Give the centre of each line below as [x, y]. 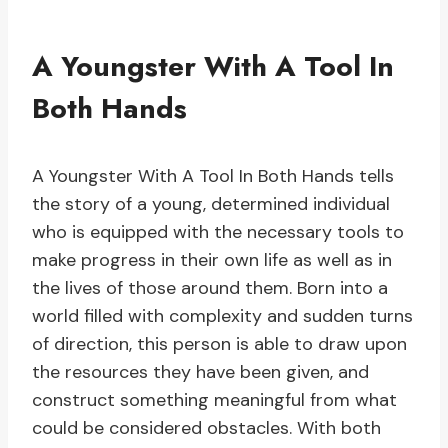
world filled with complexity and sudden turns [222, 316]
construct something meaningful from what [214, 400]
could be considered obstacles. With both [206, 428]
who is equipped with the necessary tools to [218, 232]
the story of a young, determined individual [211, 204]
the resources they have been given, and [200, 372]
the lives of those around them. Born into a [210, 288]
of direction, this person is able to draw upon [219, 344]
